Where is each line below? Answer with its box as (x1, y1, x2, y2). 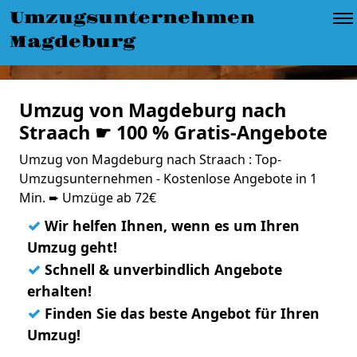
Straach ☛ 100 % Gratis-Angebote (19, 120, 328, 145)
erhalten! (27, 281, 92, 300)
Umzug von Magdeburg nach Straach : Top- (19, 151, 281, 168)
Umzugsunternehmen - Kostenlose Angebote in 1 (19, 170, 317, 187)
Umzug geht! (27, 237, 117, 257)
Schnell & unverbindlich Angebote (41, 260, 282, 279)
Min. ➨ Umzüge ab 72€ (19, 189, 156, 206)
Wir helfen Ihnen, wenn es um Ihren (41, 216, 300, 235)
